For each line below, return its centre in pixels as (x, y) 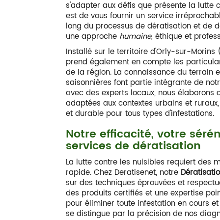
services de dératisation (134, 146)
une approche (93, 37)
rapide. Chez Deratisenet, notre (124, 173)
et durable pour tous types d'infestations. (140, 114)
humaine (136, 37)
